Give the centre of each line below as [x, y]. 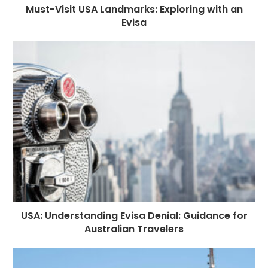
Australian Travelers [134, 229]
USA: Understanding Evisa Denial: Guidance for [134, 215]
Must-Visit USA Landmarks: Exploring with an [134, 10]
